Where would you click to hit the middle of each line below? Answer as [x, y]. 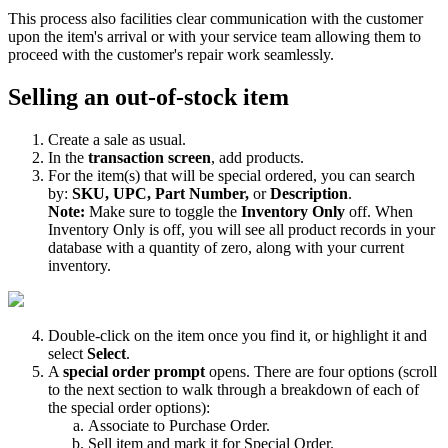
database [75, 247]
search [395, 175]
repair [205, 54]
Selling [43, 96]
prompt [179, 371]
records [363, 229]
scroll [420, 371]
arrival [127, 36]
